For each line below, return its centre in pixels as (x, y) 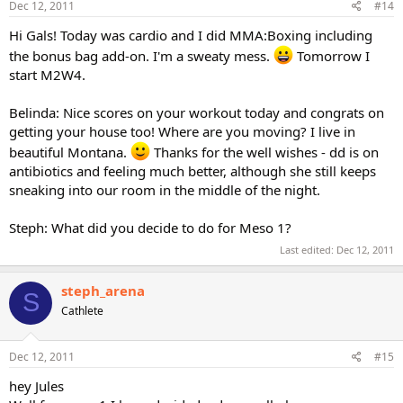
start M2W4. (47, 75)
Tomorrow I (331, 56)
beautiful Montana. (70, 152)
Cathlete (82, 310)
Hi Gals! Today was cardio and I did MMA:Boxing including (191, 35)
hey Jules (36, 386)
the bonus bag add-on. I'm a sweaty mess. (141, 56)
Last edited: (308, 249)
